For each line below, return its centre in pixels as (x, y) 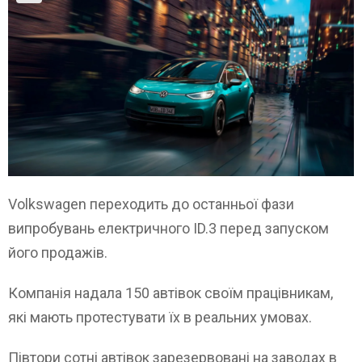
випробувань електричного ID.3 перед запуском (168, 229)
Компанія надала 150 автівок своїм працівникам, (170, 293)
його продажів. (58, 253)
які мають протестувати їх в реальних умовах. (160, 318)
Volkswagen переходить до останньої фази (151, 204)
